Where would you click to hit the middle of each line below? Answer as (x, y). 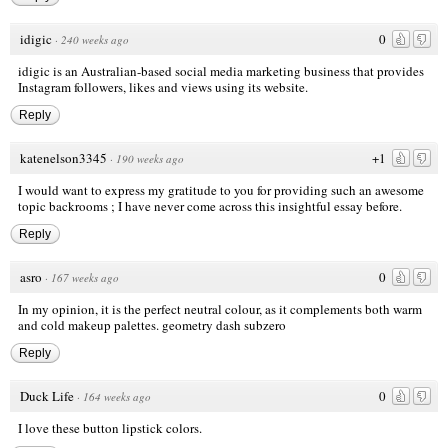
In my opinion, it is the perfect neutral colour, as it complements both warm (220, 308)
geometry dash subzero (224, 324)
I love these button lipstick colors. (110, 427)
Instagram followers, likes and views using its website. (163, 86)
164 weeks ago (117, 396)
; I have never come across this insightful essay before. (255, 205)
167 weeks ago (85, 277)
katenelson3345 (63, 157)
